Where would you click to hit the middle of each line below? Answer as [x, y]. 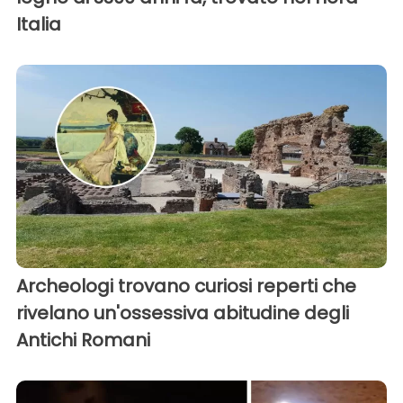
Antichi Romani [83, 340]
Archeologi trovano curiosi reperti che [186, 287]
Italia [39, 24]
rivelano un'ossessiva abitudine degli [183, 313]
